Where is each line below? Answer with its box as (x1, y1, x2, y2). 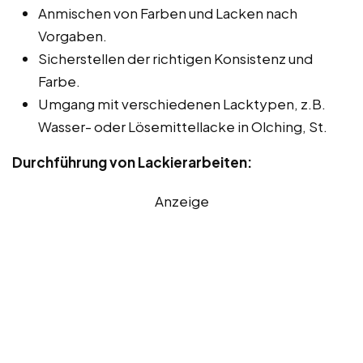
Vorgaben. (38, 26, 107, 45)
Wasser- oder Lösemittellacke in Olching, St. (38, 117, 327, 135)
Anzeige (154, 191, 209, 210)
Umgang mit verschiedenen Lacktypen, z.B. (38, 94, 326, 113)
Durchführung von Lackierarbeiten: (12, 152, 252, 171)
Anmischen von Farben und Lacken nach (38, 3, 297, 22)
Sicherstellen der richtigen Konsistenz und (38, 49, 313, 67)
